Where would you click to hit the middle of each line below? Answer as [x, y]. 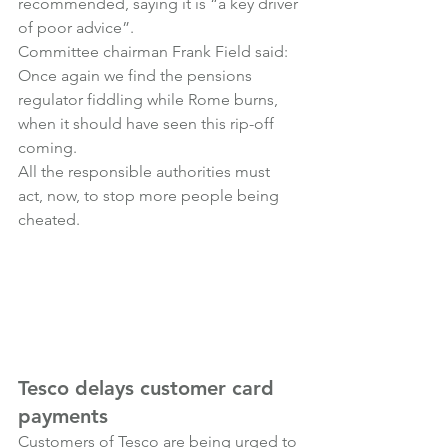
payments [63, 416]
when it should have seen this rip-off [148, 123]
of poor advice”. [76, 27]
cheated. [49, 219]
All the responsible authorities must [146, 171]
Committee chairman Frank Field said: [153, 51]
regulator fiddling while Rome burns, [150, 99]
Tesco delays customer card [149, 388]
